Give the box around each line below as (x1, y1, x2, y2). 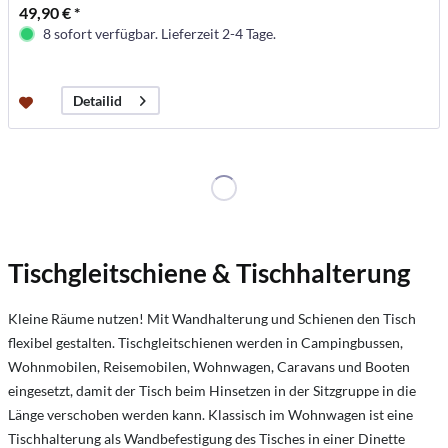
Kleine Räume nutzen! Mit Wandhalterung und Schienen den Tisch (8, 309, 416, 327)
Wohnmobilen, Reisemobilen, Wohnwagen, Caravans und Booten (8, 357, 410, 375)
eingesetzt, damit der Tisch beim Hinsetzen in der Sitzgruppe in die (8, 381, 416, 399)
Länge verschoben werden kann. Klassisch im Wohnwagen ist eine (8, 405, 413, 423)
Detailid (73, 92, 123, 110)
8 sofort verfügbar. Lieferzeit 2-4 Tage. (43, 25, 277, 43)
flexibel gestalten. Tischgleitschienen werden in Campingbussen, (8, 333, 403, 351)
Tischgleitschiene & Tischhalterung (8, 256, 410, 289)
